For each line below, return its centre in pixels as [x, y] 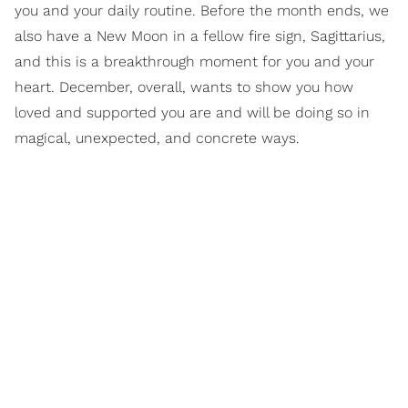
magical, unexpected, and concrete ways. [157, 138]
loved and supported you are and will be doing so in [192, 112]
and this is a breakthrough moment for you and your [194, 61]
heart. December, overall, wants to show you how [184, 87]
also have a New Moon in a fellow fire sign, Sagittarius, [200, 36]
